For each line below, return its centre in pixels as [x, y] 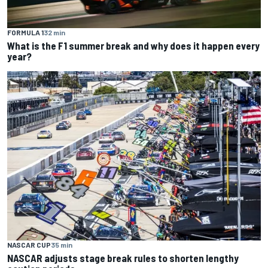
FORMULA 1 [25, 33]
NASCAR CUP [29, 244]
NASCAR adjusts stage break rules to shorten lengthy [123, 258]
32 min [54, 33]
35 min [62, 244]
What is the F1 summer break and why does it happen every [133, 46]
